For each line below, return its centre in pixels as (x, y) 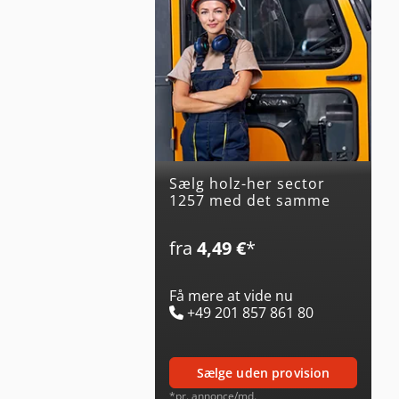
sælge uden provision (267, 372)
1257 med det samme (250, 200)
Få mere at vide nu (231, 295)
